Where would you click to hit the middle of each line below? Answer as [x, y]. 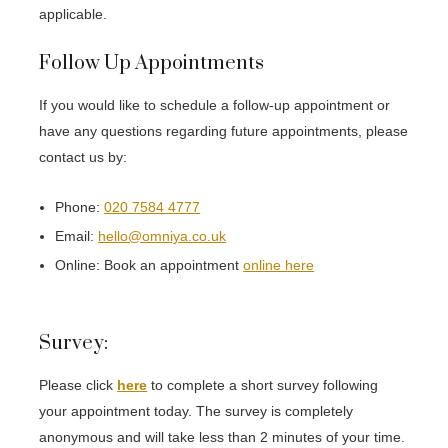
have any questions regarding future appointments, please [224, 130]
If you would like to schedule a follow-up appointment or [215, 104]
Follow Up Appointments [152, 63]
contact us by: [83, 156]
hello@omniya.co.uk [162, 235]
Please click [78, 385]
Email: [77, 235]
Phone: [80, 206]
